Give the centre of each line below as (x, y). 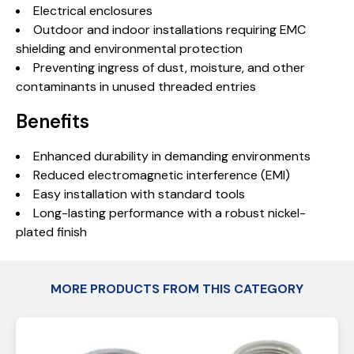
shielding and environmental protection (129, 49)
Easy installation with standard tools (139, 194)
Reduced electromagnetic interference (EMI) (162, 175)
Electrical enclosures (93, 11)
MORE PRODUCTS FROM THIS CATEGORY (177, 289)
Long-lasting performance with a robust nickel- (169, 213)
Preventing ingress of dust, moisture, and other (169, 68)
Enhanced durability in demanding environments (172, 156)
